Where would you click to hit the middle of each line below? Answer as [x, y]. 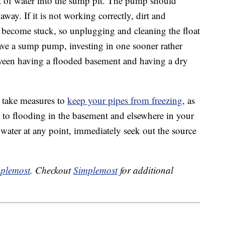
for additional [145, 170]
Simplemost [95, 170]
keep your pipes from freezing [125, 100]
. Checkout [52, 170]
